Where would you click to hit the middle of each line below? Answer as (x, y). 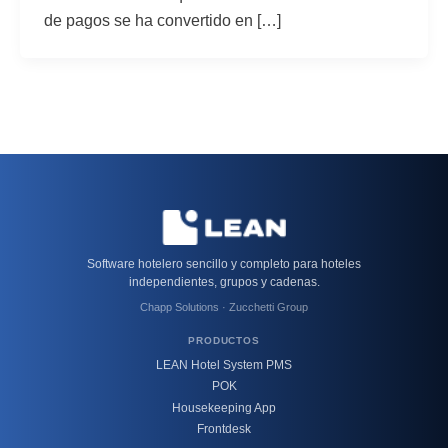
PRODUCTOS (224, 341)
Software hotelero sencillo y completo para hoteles (224, 263)
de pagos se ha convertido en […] (162, 20)
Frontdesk (224, 429)
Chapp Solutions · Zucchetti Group (224, 307)
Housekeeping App (224, 407)
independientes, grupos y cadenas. (224, 281)
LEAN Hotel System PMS (224, 364)
